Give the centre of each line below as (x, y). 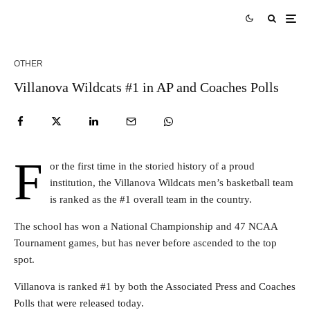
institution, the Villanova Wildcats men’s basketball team (172, 183)
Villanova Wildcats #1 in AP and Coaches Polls (146, 87)
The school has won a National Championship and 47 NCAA (146, 226)
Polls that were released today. (79, 303)
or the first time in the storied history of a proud (152, 166)
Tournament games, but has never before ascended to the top (145, 243)
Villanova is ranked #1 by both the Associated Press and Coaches (155, 286)
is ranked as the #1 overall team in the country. (151, 199)
